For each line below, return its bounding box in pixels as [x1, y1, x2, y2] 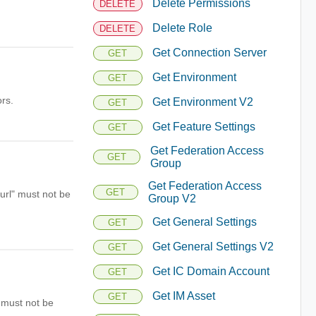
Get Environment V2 [152, 96, 253, 108]
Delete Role [152, 22, 212, 34]
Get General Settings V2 [152, 241, 274, 253]
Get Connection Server [152, 47, 267, 59]
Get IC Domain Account [152, 265, 269, 277]
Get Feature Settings [152, 121, 255, 133]
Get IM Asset [152, 290, 215, 302]
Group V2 [147, 192, 196, 205]
